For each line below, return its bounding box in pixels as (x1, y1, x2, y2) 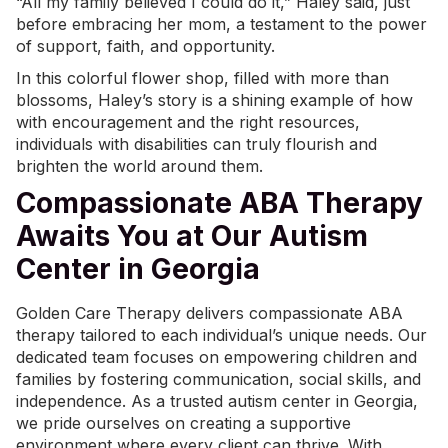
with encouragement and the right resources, (16, 112, 360, 133)
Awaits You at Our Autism (16, 219, 368, 254)
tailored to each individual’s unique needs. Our (75, 325, 427, 346)
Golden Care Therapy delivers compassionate (16, 303, 368, 324)
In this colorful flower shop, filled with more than (16, 68, 389, 89)
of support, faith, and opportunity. (16, 36, 275, 57)
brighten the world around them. (16, 156, 263, 177)
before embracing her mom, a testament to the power (16, 14, 427, 35)
